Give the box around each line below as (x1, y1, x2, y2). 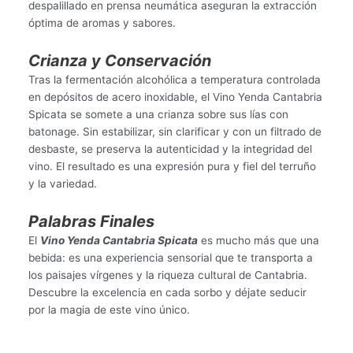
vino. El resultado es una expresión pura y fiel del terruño (28, 160, 316, 173)
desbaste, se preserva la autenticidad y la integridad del (28, 143, 312, 156)
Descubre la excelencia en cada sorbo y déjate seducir (28, 286, 307, 299)
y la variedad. (28, 177, 97, 191)
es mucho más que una (197, 234, 319, 247)
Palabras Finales (28, 212, 154, 232)
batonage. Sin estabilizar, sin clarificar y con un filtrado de (28, 125, 321, 139)
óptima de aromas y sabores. (28, 17, 176, 30)
